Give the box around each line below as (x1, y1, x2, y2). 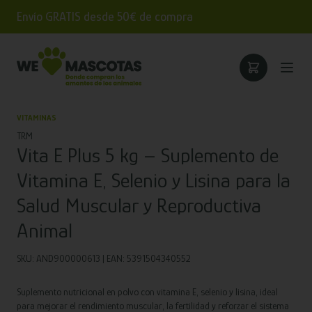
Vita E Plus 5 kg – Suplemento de (17, 143, 279, 167)
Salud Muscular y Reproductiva (17, 194, 261, 217)
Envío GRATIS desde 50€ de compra (17, 10, 193, 24)
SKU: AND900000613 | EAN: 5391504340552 (17, 253, 191, 264)
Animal (17, 219, 72, 242)
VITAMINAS (17, 113, 56, 123)
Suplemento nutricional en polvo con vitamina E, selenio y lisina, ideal (17, 286, 278, 297)
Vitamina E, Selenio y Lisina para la (17, 169, 290, 192)
